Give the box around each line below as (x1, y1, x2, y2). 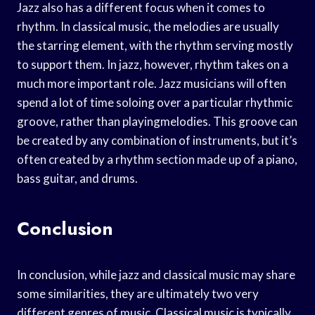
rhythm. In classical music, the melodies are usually (17, 18, 279, 34)
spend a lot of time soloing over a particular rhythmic (17, 94, 292, 110)
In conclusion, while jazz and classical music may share (17, 266, 295, 282)
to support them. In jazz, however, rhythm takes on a (17, 56, 288, 72)
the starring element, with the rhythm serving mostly (17, 37, 293, 53)
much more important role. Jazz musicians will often (17, 75, 286, 91)
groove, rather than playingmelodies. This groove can (17, 113, 297, 129)
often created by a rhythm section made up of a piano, (17, 151, 297, 167)
